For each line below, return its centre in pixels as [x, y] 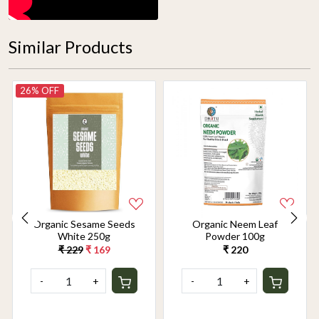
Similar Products [70, 46]
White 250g [99, 236]
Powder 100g [235, 236]
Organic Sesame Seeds [84, 224]
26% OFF [40, 90]
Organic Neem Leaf [235, 224]
